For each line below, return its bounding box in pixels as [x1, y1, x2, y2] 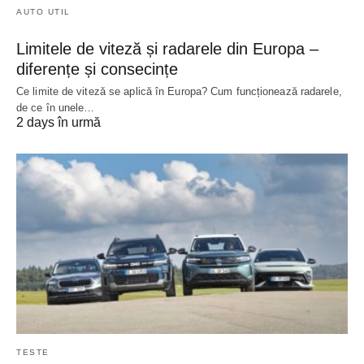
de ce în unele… [16, 101, 95, 114]
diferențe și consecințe [16, 59, 178, 78]
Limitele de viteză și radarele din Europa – [16, 39, 318, 58]
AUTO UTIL [16, 6, 71, 16]
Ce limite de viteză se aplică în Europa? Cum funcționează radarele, [16, 84, 342, 97]
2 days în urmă [16, 115, 101, 129]
